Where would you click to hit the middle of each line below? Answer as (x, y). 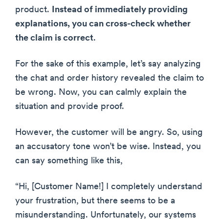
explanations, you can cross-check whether (103, 24)
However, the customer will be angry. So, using (109, 133)
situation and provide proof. (70, 107)
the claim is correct (54, 39)
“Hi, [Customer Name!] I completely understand (109, 187)
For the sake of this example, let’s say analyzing (108, 65)
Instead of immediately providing (120, 10)
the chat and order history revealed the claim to (109, 79)
